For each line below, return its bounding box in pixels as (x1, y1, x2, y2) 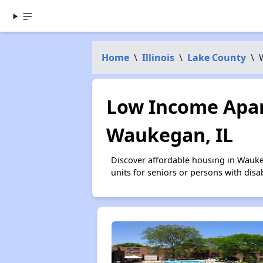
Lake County (187, 51, 246, 64)
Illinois (141, 51, 174, 64)
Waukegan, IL (106, 122, 233, 147)
